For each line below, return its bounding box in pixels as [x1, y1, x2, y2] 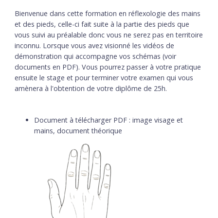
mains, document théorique [34, 126, 122, 136]
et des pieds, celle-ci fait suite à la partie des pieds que [15, 19, 189, 29]
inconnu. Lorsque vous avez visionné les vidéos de [15, 40, 174, 50]
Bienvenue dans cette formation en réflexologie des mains [15, 8, 200, 18]
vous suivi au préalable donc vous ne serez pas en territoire [15, 30, 203, 39]
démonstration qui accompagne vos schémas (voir [15, 51, 176, 61]
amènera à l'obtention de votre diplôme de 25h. [15, 83, 167, 93]
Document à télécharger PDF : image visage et [34, 115, 183, 125]
